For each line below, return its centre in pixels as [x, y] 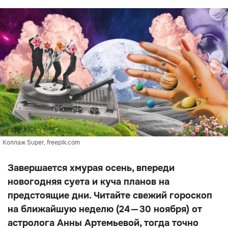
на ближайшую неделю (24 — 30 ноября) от [105, 209]
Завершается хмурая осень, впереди [91, 168]
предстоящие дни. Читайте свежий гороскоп [110, 195]
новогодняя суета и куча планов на [89, 182]
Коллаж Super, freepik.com [41, 142]
